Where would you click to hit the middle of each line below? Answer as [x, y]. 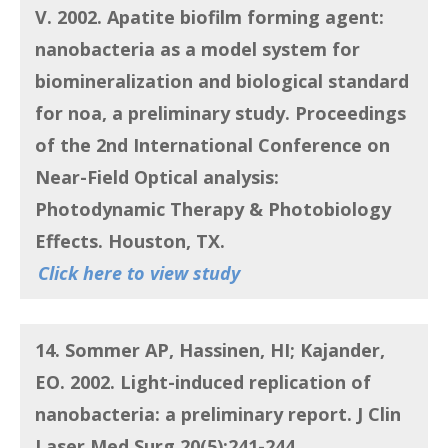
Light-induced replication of [245, 381]
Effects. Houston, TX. [132, 240]
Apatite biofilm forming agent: [245, 16]
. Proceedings [345, 112]
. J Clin [374, 413]
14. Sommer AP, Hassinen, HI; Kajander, [210, 349]
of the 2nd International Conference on [212, 144]
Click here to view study [139, 272]
